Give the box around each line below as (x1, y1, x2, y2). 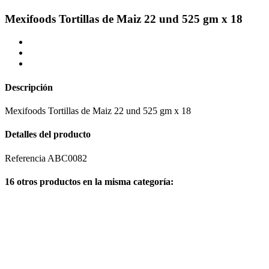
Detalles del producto (5, 129, 91, 140)
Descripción (5, 82, 53, 92)
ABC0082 (47, 153, 87, 163)
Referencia (5, 153, 47, 163)
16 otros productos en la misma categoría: (5, 176, 174, 187)
